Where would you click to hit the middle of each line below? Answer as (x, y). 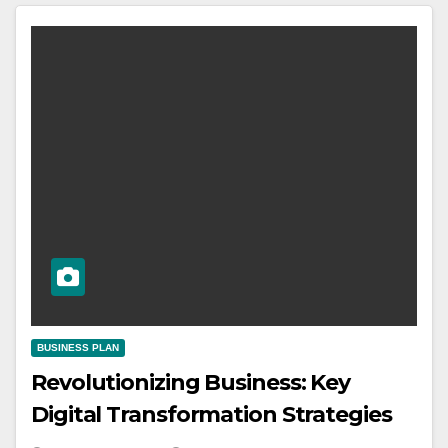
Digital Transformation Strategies (211, 415)
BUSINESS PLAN (78, 348)
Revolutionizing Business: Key (191, 383)
